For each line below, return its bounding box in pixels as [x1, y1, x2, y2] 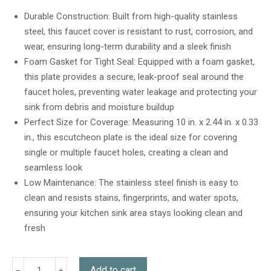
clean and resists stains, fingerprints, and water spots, [24, 192, 238, 203]
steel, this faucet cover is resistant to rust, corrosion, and [24, 26, 253, 37]
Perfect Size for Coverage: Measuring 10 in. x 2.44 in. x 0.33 [24, 117, 258, 128]
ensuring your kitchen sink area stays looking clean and [24, 207, 243, 218]
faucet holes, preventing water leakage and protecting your [24, 87, 257, 97]
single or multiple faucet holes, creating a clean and [24, 147, 228, 158]
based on [12, 9, 42, 17]
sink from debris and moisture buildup [24, 102, 174, 113]
